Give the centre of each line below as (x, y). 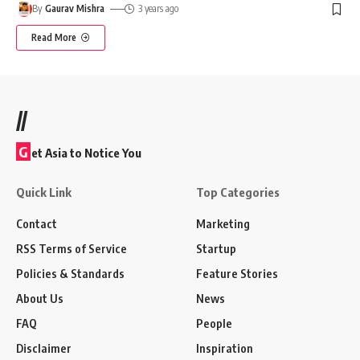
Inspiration (225, 348)
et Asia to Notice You (86, 153)
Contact (37, 224)
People (214, 323)
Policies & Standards (70, 274)
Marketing (223, 224)
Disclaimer (44, 348)
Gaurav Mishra (75, 9)
